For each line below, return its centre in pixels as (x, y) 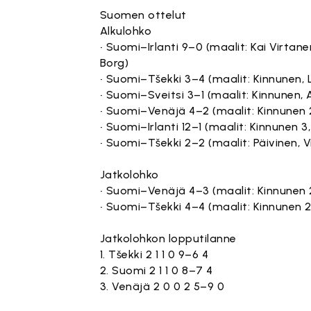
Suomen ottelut (143, 15)
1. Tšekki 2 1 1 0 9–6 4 (154, 254)
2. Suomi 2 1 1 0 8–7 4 (156, 270)
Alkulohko (126, 31)
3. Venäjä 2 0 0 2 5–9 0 (162, 286)
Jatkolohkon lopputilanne (168, 238)
